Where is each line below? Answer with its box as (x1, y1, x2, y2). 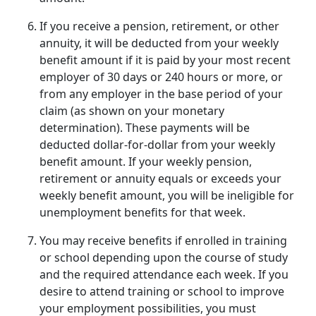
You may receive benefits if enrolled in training (39, 233, 287, 249)
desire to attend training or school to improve (39, 284, 284, 300)
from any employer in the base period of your (39, 86, 283, 102)
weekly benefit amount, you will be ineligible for (39, 188, 294, 204)
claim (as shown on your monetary (39, 103, 224, 119)
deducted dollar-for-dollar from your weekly (39, 137, 275, 153)
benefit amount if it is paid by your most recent (39, 52, 291, 68)
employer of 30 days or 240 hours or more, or (39, 69, 283, 85)
